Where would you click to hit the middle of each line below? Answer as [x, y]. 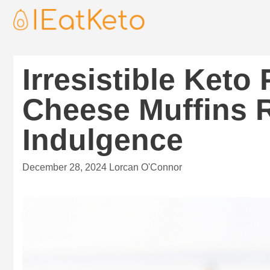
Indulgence [103, 140]
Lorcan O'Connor [146, 167]
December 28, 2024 [64, 167]
